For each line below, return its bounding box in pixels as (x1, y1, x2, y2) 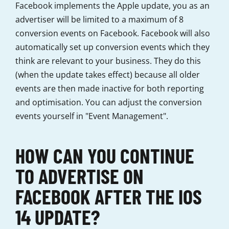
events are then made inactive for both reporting (15, 83, 204, 95)
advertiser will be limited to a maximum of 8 (15, 14, 184, 26)
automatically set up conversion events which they (15, 41, 210, 53)
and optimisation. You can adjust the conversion (15, 97, 202, 108)
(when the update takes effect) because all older (15, 69, 200, 81)
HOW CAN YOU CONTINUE (15, 143, 194, 168)
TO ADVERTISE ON (15, 164, 144, 189)
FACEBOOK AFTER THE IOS (15, 184, 202, 209)
